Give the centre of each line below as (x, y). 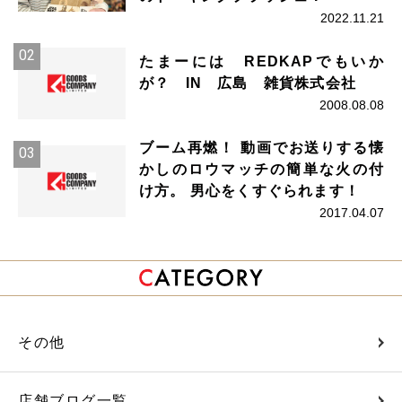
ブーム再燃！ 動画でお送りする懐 (262, 148)
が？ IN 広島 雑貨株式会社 (248, 83)
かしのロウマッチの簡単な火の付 (262, 170)
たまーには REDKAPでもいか (262, 61)
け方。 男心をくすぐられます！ (249, 191)
